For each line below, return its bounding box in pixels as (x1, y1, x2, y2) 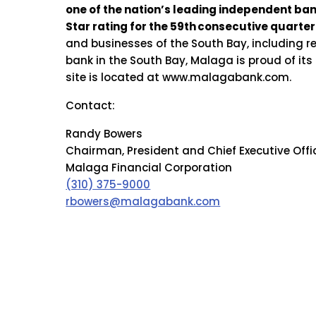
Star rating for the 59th (66, 19, 197, 35)
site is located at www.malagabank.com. (66, 70, 292, 85)
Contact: (66, 98, 116, 114)
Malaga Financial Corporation (66, 160, 233, 176)
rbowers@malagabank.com (66, 194, 221, 209)
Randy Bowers (66, 126, 143, 142)
